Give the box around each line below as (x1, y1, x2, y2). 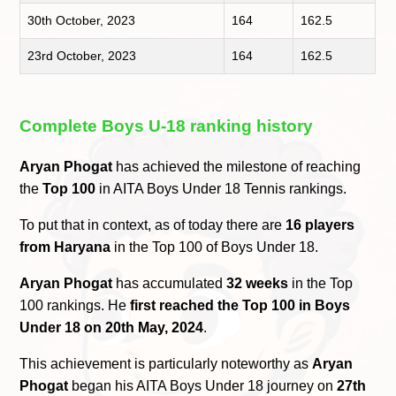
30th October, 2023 (27, 13, 136, 28)
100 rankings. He (19, 297, 131, 313)
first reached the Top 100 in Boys (130, 297, 351, 313)
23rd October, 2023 (27, 49, 137, 64)
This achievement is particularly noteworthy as (19, 355, 313, 371)
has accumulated (112, 275, 227, 291)
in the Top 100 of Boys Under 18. (110, 239, 319, 255)
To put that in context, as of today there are (19, 217, 286, 232)
